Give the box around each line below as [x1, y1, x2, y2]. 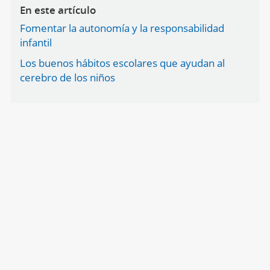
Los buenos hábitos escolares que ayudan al [19, 56, 225, 70]
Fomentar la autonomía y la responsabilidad [19, 21, 224, 35]
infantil [19, 36, 52, 49]
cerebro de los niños [19, 71, 115, 84]
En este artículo [19, 3, 96, 17]
